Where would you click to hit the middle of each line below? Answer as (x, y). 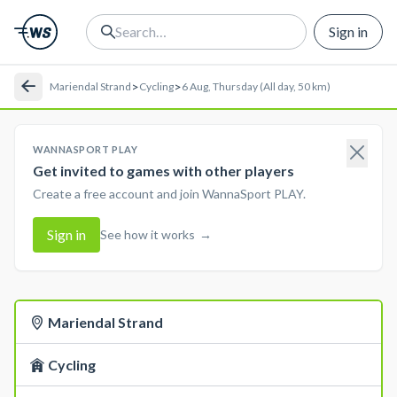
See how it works (148, 234)
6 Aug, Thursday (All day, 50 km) (256, 86)
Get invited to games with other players (163, 171)
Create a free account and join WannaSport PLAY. (169, 194)
